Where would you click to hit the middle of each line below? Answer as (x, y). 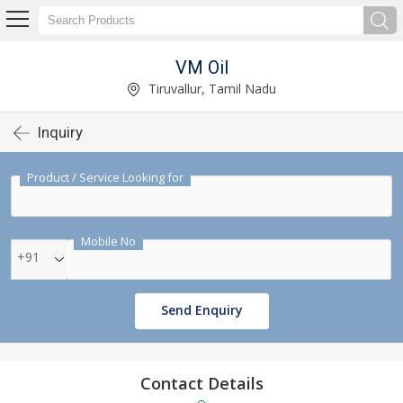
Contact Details (201, 383)
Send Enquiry (201, 310)
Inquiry (60, 132)
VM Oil (201, 67)
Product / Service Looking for (105, 177)
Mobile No (108, 241)
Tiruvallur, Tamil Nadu (210, 88)
